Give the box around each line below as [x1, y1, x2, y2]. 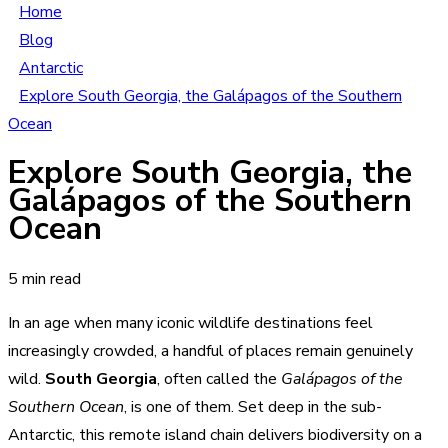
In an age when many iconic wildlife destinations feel [8, 311, 373, 334]
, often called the [157, 367, 281, 390]
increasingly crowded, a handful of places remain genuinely [8, 339, 413, 362]
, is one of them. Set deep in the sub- [124, 395, 382, 418]
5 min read [8, 267, 81, 290]
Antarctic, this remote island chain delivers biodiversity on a [8, 423, 422, 446]
